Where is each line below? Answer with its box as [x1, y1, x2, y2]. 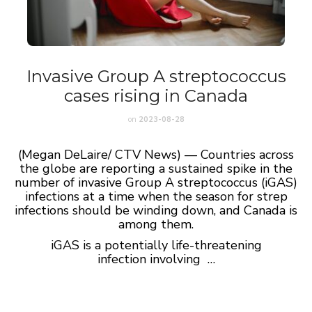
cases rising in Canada [64, 86, 248, 106]
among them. [118, 216, 194, 233]
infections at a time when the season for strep [24, 188, 288, 205]
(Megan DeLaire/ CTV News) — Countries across [18, 146, 294, 163]
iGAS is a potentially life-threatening [50, 237, 262, 253]
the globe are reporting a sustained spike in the [19, 160, 292, 177]
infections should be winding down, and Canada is [15, 202, 297, 219]
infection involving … [97, 251, 215, 267]
